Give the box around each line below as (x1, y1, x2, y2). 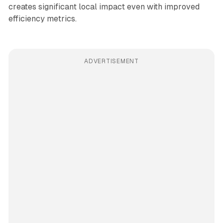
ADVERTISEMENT (84, 57, 139, 65)
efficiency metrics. (8, 13, 77, 23)
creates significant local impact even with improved (8, 1, 200, 11)
